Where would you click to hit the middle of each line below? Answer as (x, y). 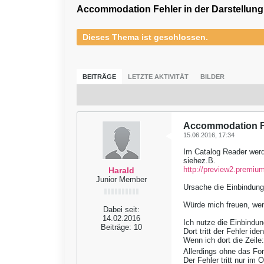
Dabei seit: (121, 209)
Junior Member (121, 179)
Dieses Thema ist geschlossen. (145, 37)
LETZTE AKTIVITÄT (158, 77)
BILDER (212, 77)
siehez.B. (199, 161)
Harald (121, 170)
